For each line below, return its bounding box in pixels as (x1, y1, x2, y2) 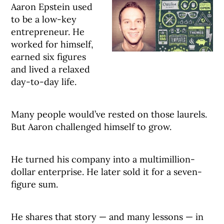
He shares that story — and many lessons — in (11, 211, 204, 222)
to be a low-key (11, 13, 77, 25)
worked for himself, (11, 38, 94, 50)
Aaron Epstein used (11, 1, 93, 12)
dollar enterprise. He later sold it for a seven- (11, 166, 202, 177)
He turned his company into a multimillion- (11, 153, 195, 165)
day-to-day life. (11, 76, 77, 87)
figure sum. (11, 178, 58, 190)
